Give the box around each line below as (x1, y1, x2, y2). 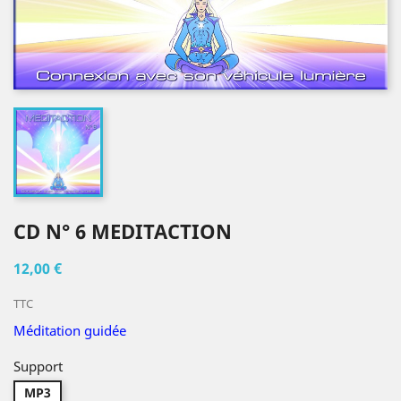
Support (13, 357, 63, 375)
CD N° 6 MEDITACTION (13, 218, 232, 244)
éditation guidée (26, 321, 126, 339)
